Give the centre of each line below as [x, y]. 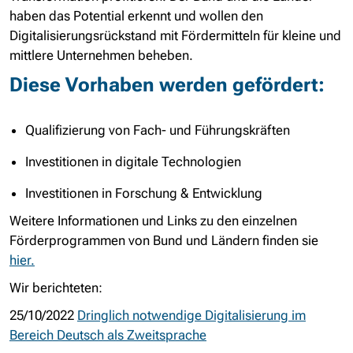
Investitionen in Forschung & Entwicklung [144, 193]
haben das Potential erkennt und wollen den [136, 16]
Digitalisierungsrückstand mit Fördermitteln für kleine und [175, 35]
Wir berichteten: [56, 288]
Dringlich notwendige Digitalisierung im [191, 315]
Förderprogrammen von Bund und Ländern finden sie [164, 240]
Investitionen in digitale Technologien [133, 162]
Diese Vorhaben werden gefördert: [167, 85]
